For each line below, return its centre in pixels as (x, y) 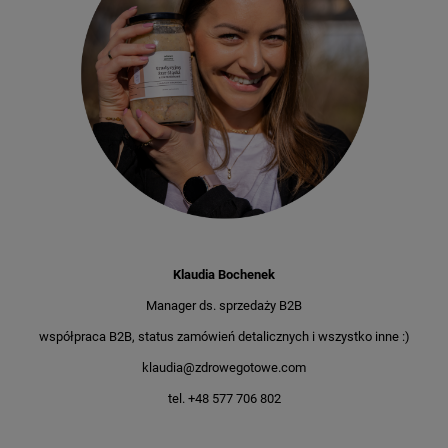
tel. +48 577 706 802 (224, 399)
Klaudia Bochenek (224, 275)
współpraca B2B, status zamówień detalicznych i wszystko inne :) (224, 337)
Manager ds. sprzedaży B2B (224, 306)
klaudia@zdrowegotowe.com (224, 368)
